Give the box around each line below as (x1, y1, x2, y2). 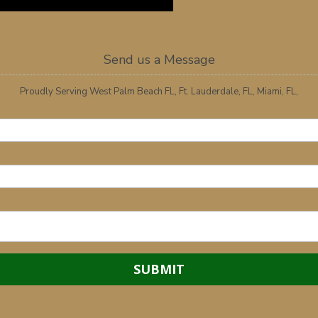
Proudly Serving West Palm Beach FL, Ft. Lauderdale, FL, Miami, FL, (20, 85, 298, 99)
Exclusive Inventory (31, 12, 163, 31)
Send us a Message (103, 51, 215, 69)
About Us (196, 12, 253, 31)
